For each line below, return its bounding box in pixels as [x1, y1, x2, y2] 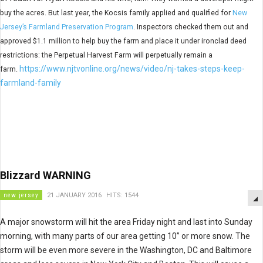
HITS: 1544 [106, 191, 139, 199]
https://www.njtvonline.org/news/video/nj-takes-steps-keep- [19, 64, 245, 73]
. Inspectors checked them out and [133, 23, 248, 31]
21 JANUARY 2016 [47, 191, 102, 199]
